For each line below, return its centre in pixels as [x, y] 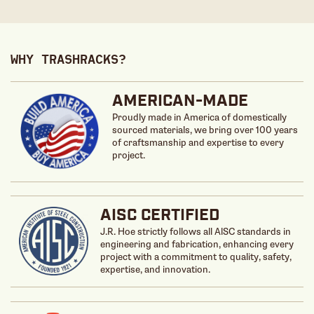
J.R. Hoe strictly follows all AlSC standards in [195, 232]
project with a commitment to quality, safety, [196, 257]
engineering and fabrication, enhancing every [197, 245]
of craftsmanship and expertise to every [198, 142]
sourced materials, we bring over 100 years [205, 130]
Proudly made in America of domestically [200, 117]
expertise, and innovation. [155, 270]
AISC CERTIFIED [159, 217]
